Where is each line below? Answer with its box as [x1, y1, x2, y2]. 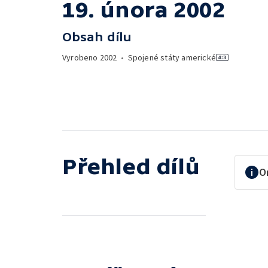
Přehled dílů [62, 154, 200, 179]
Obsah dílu [62, 30, 132, 44]
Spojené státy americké [127, 52, 217, 63]
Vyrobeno [62, 52, 100, 63]
